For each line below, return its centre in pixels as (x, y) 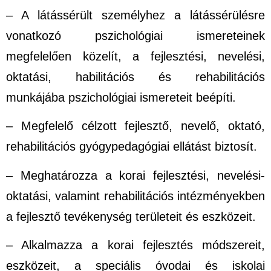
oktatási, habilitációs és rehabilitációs (135, 77)
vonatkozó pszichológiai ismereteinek (135, 35)
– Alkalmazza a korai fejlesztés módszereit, (135, 245)
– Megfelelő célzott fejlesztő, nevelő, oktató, (135, 126)
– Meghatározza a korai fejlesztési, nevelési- (135, 175)
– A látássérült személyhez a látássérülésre (135, 15)
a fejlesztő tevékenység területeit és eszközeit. (131, 216)
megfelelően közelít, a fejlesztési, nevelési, (135, 56)
